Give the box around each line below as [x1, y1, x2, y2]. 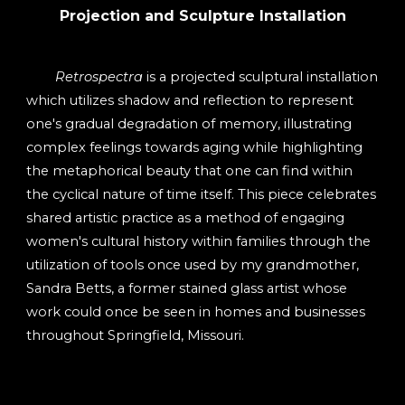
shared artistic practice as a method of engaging [26, 210, 345, 227]
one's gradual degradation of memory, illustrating [26, 116, 353, 133]
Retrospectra [55, 69, 144, 86]
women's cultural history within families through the [26, 233, 372, 250]
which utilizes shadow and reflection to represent [26, 92, 354, 109]
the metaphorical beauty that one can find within [26, 163, 353, 180]
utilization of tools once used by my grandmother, [26, 257, 360, 274]
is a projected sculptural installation [143, 69, 379, 86]
